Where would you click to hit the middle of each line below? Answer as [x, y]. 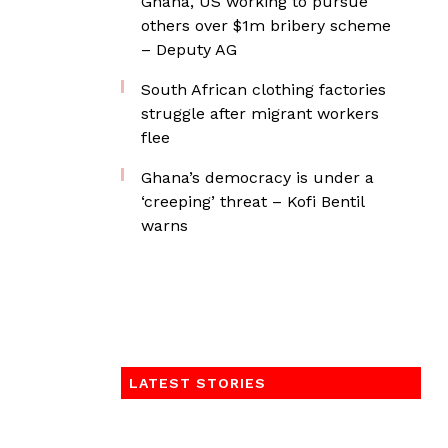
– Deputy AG [189, 49]
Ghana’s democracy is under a [257, 177]
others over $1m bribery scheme [266, 25]
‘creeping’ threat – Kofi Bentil [252, 201]
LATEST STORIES [197, 383]
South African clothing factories [263, 89]
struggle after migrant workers [260, 113]
